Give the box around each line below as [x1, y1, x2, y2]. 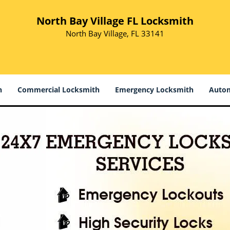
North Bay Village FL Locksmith [36, 14, 194, 28]
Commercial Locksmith [17, 85, 100, 94]
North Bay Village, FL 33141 [66, 28, 164, 39]
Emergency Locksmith [115, 85, 194, 94]
